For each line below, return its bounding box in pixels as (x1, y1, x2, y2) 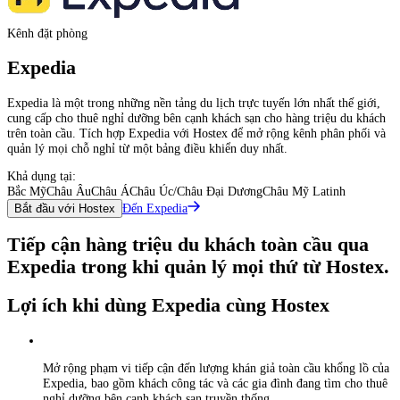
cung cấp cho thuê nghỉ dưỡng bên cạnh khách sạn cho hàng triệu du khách (7, 110, 386, 125)
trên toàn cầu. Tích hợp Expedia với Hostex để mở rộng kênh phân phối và (7, 125, 386, 140)
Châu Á (91, 184, 129, 199)
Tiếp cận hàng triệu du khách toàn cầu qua (7, 233, 369, 255)
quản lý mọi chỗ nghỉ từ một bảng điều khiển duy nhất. (7, 140, 287, 155)
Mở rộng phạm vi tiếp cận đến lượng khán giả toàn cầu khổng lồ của (43, 361, 389, 376)
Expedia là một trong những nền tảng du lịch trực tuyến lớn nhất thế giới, (7, 95, 380, 110)
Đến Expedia (122, 201, 187, 216)
